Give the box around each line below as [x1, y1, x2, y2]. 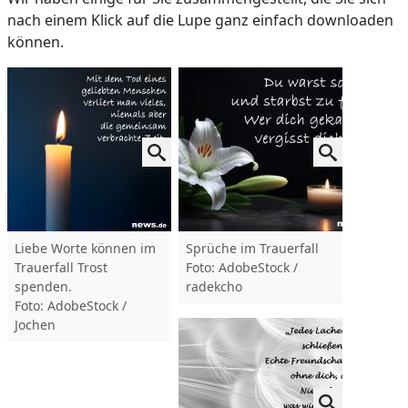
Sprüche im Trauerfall [186, 240, 319, 257]
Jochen [15, 316, 56, 333]
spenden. [15, 278, 72, 295]
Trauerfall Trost [15, 259, 107, 276]
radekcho [186, 278, 242, 295]
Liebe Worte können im [15, 240, 156, 257]
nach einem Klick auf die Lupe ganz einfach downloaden [7, 10, 393, 30]
